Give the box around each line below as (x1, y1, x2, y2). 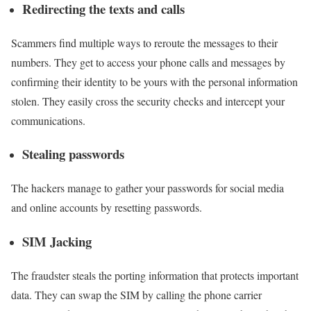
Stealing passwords (22, 144, 124, 164)
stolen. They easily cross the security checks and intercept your (11, 93, 285, 108)
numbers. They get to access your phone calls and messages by (11, 54, 285, 69)
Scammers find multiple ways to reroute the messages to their (11, 35, 278, 50)
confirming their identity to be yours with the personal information (11, 74, 298, 89)
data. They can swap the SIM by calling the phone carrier (11, 287, 262, 302)
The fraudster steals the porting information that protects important (11, 267, 299, 283)
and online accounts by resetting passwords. (11, 200, 205, 215)
